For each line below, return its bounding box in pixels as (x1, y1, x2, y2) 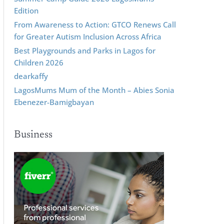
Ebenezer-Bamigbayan (14, 97, 94, 107)
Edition (14, 5, 38, 15)
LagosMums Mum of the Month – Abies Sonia (14, 85, 174, 95)
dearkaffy (14, 71, 48, 81)
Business (14, 130, 52, 140)
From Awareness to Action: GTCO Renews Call (14, 19, 176, 29)
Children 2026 (14, 57, 63, 67)
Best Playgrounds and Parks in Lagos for (14, 45, 155, 55)
